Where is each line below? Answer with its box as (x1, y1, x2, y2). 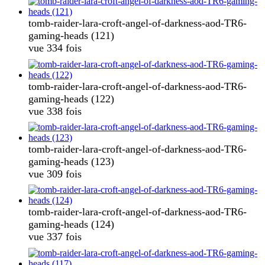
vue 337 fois (28, 231, 82, 243)
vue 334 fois (28, 42, 82, 54)
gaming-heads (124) (28, 218, 114, 231)
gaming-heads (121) (28, 30, 114, 42)
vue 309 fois (28, 167, 82, 180)
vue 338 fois (28, 105, 82, 117)
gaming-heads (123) (28, 155, 114, 167)
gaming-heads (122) (28, 92, 114, 105)
